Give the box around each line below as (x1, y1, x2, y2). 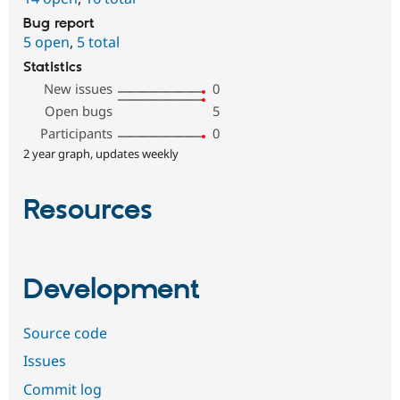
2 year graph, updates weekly (23, 145, 179, 162)
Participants (40, 123, 113, 142)
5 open (23, 31, 70, 52)
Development (23, 272, 200, 309)
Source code (23, 322, 107, 343)
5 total (77, 31, 120, 52)
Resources (23, 192, 153, 229)
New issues (44, 79, 113, 97)
